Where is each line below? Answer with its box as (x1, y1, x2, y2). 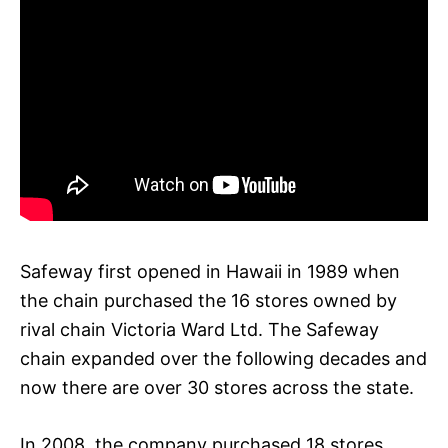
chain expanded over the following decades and (20, 347, 427, 369)
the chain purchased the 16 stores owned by (20, 289, 397, 311)
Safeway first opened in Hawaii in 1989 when (20, 260, 400, 282)
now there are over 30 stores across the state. (20, 376, 414, 398)
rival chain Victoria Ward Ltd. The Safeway (20, 318, 379, 340)
